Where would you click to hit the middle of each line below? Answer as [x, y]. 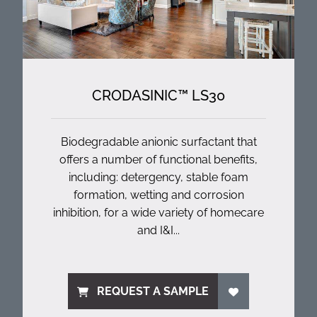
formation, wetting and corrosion [158, 195]
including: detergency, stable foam [158, 177]
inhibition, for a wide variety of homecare [158, 213]
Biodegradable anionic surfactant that [158, 142]
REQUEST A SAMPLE [153, 291]
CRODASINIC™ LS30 [158, 96]
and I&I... [158, 230]
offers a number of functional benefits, [158, 160]
